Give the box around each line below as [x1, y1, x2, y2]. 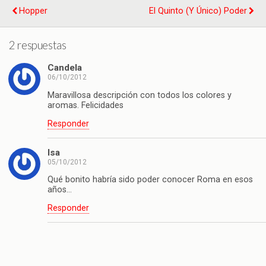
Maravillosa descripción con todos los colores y [47, 90, 232, 100]
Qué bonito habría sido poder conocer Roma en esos [47, 174, 253, 185]
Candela [47, 62, 82, 74]
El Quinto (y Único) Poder [149, 5, 247, 16]
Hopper [19, 5, 47, 16]
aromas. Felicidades [47, 100, 123, 110]
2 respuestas [9, 38, 66, 52]
